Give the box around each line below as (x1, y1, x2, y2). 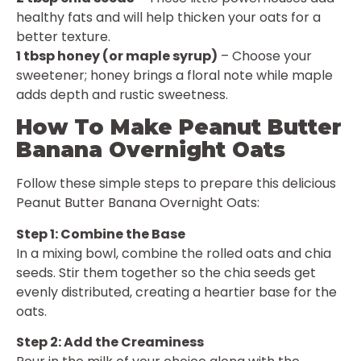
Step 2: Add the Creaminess (16, 332, 204, 351)
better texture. (16, 27, 110, 46)
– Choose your (218, 46, 312, 65)
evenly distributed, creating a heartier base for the (16, 282, 337, 301)
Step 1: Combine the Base (16, 224, 185, 243)
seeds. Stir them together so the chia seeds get (16, 263, 316, 282)
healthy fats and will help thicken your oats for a (16, 7, 321, 27)
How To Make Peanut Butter (16, 114, 342, 141)
